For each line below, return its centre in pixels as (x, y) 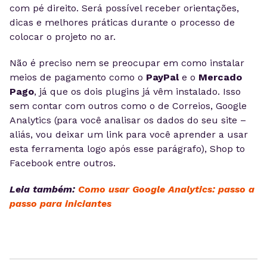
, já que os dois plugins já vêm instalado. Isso (137, 91)
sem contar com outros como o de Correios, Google (128, 106)
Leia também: (44, 189)
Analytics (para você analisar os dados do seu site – (128, 120)
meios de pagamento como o (78, 77)
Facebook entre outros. (63, 163)
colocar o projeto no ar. (63, 37)
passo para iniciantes (60, 204)
